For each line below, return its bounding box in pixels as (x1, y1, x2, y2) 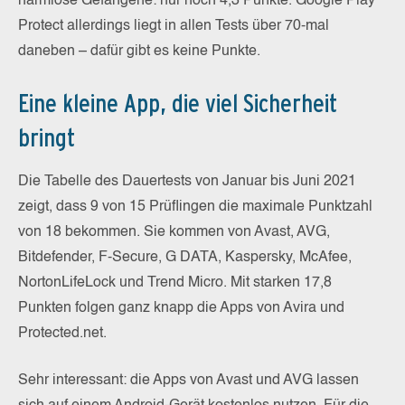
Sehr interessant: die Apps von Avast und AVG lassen (18, 372, 359, 388)
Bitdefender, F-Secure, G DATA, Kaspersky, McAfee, (18, 250, 352, 265)
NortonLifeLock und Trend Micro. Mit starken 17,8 (18, 275, 332, 290)
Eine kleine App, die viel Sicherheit (18, 87, 337, 118)
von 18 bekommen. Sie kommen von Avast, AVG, (18, 224, 330, 240)
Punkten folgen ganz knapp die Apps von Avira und (18, 300, 344, 316)
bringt (18, 121, 75, 153)
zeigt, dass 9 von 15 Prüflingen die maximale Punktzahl (18, 199, 372, 214)
